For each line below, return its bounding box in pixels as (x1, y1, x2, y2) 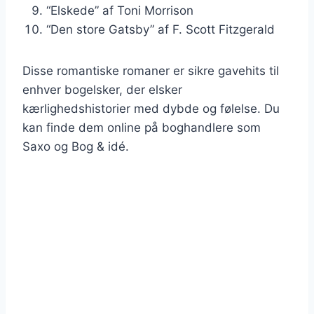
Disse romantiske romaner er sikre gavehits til (22, 64, 279, 78)
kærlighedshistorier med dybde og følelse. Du (22, 102, 280, 116)
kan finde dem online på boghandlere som (22, 121, 261, 135)
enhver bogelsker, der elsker (22, 83, 182, 97)
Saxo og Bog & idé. (22, 139, 129, 153)
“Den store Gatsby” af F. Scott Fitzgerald (46, 22, 275, 36)
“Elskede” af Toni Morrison (46, 4, 193, 18)
